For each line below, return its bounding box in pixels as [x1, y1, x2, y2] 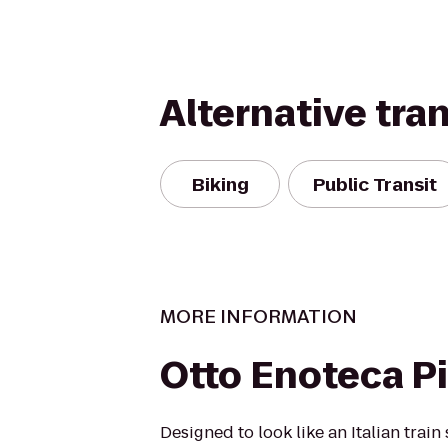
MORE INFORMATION [160, 304, 357, 329]
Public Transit [313, 171, 437, 197]
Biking [191, 171, 249, 197]
